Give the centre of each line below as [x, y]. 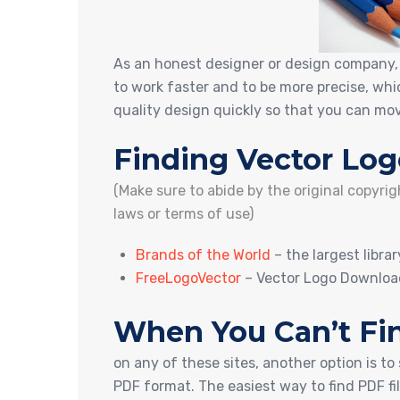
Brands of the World [203, 255]
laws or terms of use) [183, 214]
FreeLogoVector [188, 279]
